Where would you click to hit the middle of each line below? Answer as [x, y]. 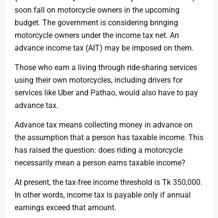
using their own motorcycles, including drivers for [99, 81]
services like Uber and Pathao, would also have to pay [106, 93]
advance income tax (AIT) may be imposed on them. [104, 48]
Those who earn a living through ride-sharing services [106, 68]
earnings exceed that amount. [65, 208]
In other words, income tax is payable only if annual [103, 195]
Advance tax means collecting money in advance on [104, 125]
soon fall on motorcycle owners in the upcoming [97, 10]
